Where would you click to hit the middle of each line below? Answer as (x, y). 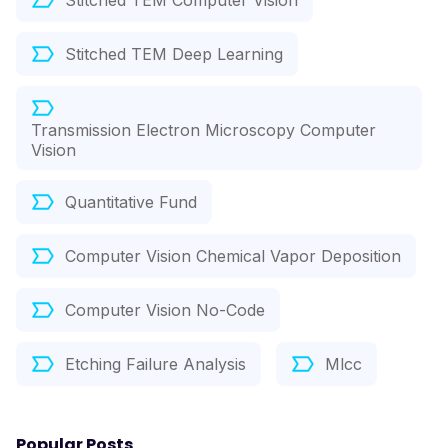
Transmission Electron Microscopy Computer (203, 130)
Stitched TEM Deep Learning (174, 54)
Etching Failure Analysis (155, 364)
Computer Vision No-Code (165, 310)
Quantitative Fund (131, 202)
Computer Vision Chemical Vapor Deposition (233, 256)
